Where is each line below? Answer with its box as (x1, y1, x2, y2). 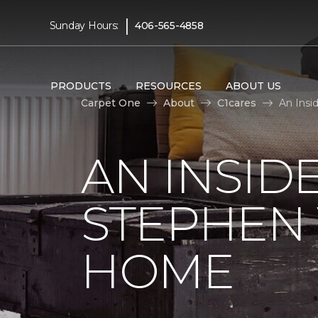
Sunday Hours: (49, 18, 119, 32)
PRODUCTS (50, 79, 111, 92)
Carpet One (81, 96, 141, 109)
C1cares (217, 96, 256, 109)
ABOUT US (225, 79, 281, 92)
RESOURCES (135, 79, 202, 92)
